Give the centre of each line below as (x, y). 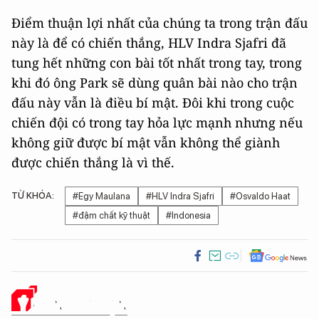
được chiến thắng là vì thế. (93, 163)
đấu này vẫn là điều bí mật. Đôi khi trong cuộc (153, 103)
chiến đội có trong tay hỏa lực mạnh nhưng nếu (157, 123)
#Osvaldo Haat (260, 197)
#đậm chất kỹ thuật (111, 216)
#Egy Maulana (101, 197)
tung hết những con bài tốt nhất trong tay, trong (157, 63)
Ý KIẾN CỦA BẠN (73, 305)
